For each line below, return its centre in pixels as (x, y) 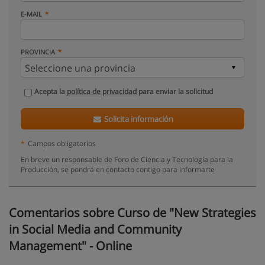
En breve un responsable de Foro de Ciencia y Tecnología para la (127, 159)
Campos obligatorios (62, 143)
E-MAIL (31, 14)
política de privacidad (102, 91)
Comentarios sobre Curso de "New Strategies (132, 213)
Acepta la (51, 91)
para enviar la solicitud (175, 91)
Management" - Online (70, 246)
